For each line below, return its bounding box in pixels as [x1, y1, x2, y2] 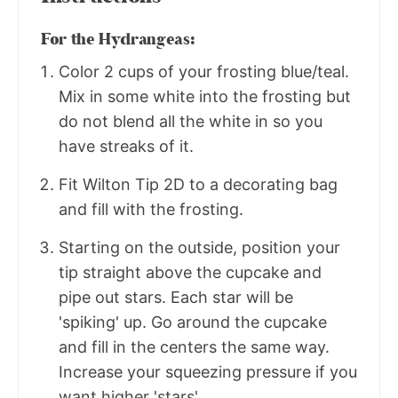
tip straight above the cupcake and [59, 263, 322, 283]
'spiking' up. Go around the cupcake [59, 313, 327, 332]
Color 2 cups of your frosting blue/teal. [59, 62, 349, 82]
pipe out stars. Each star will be [59, 288, 293, 307]
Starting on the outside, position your [59, 238, 340, 258]
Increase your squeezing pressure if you [59, 362, 357, 382]
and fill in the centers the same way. [59, 338, 330, 357]
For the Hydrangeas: [41, 28, 195, 52]
